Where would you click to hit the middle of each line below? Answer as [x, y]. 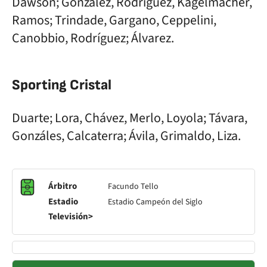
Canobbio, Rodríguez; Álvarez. [93, 38]
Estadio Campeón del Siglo [155, 202]
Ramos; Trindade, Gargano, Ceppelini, [114, 20]
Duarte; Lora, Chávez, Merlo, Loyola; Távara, [130, 118]
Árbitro [63, 186]
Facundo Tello [133, 187]
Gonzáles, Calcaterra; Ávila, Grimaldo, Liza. [126, 136]
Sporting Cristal [62, 85]
